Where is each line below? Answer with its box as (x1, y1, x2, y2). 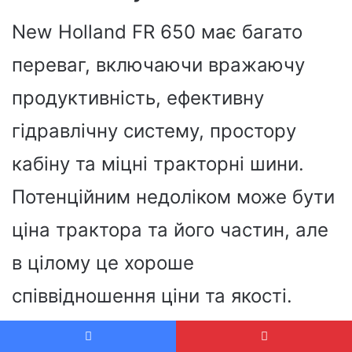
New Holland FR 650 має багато (12, 20, 302, 43)
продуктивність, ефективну (12, 86, 264, 109)
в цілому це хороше (12, 251, 194, 274)
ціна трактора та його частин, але (12, 218, 328, 241)
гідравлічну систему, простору (12, 119, 296, 142)
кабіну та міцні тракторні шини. (12, 152, 304, 175)
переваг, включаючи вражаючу (12, 53, 305, 76)
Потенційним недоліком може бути (12, 185, 335, 208)
